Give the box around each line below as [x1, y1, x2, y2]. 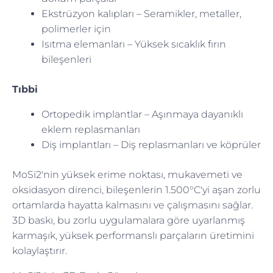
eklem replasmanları [41, 123, 140, 135]
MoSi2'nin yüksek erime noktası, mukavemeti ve [12, 168, 243, 180]
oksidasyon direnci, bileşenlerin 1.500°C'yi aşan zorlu [12, 183, 261, 196]
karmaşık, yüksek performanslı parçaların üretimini [12, 229, 254, 241]
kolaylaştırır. [12, 244, 67, 257]
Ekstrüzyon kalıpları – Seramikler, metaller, [41, 7, 241, 19]
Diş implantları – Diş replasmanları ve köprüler [41, 138, 261, 151]
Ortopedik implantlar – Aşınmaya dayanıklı [41, 108, 243, 120]
